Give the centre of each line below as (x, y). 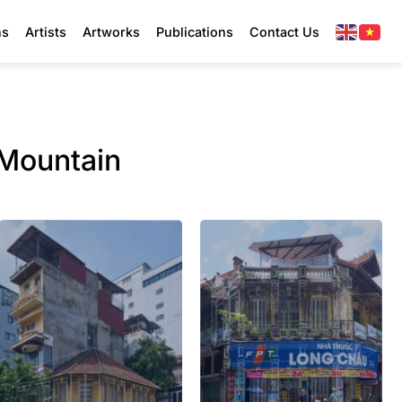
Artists (46, 31)
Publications (195, 31)
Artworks (111, 31)
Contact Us (284, 31)
